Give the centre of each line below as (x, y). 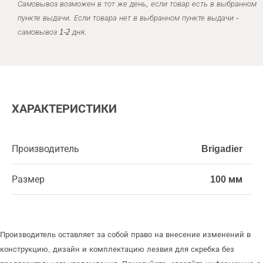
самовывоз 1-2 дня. (52, 32)
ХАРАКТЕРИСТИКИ (64, 109)
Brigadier (222, 149)
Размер (28, 179)
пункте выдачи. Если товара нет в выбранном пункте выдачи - (128, 18)
